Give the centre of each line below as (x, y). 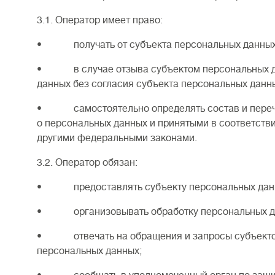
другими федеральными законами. (117, 138)
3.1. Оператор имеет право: (100, 20)
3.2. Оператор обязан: (87, 163)
